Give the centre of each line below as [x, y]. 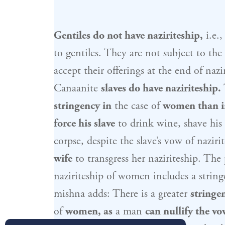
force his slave [84, 124]
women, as [89, 211]
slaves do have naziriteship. [161, 88]
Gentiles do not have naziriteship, [128, 36]
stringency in [82, 106]
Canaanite [77, 88]
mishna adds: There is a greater [122, 194]
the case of [137, 106]
